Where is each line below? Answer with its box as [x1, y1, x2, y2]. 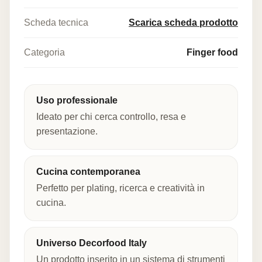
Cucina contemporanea [36, 166, 140, 177]
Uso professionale [36, 95, 118, 105]
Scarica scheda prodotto [129, 17, 238, 27]
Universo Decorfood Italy [36, 237, 147, 248]
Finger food [187, 47, 238, 57]
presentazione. [36, 126, 98, 136]
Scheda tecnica [24, 17, 88, 27]
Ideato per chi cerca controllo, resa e [36, 111, 186, 122]
